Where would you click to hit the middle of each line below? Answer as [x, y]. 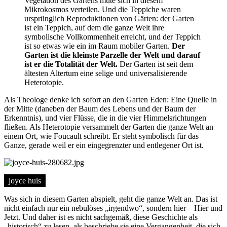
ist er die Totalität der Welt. [71, 64]
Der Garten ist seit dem [155, 64]
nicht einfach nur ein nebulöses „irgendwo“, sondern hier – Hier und [113, 208]
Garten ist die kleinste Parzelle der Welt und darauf [112, 55]
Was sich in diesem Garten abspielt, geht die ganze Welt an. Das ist [111, 199]
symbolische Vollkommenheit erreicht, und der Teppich [112, 36]
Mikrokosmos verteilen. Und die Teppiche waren [103, 9]
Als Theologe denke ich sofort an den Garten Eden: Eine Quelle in [110, 99]
